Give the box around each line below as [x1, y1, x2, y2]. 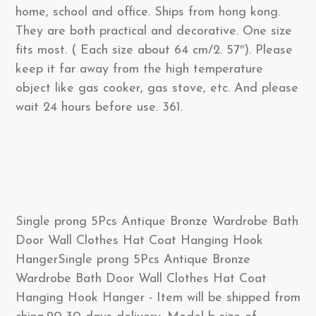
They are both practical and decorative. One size [16, 25, 292, 38]
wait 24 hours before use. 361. [16, 101, 183, 114]
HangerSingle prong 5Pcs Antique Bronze [16, 253, 250, 267]
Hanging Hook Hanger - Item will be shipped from [16, 291, 300, 305]
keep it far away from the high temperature [16, 63, 263, 76]
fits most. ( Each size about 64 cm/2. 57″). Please [16, 44, 293, 57]
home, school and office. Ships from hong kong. [16, 6, 280, 19]
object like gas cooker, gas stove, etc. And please [16, 82, 298, 95]
